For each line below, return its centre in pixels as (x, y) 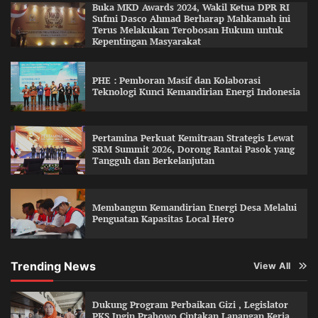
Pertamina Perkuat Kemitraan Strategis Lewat (193, 138)
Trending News (53, 266)
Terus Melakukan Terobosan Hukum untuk (187, 30)
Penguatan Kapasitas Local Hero (163, 219)
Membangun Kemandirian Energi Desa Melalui (194, 207)
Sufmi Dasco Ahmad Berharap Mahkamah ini (191, 18)
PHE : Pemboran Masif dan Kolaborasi (176, 80)
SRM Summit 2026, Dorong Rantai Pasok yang (193, 150)
